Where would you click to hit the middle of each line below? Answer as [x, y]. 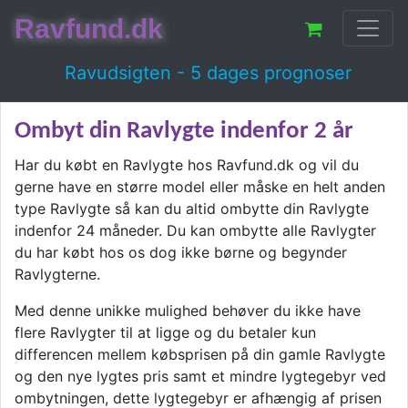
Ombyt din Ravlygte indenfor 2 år [184, 132]
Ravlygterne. [57, 274]
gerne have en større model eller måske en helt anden [200, 187]
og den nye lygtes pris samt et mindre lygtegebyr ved [200, 376]
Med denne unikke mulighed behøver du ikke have [188, 311]
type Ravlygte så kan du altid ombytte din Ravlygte [192, 209]
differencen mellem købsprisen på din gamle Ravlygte [200, 354]
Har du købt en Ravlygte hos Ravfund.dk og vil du [187, 165]
